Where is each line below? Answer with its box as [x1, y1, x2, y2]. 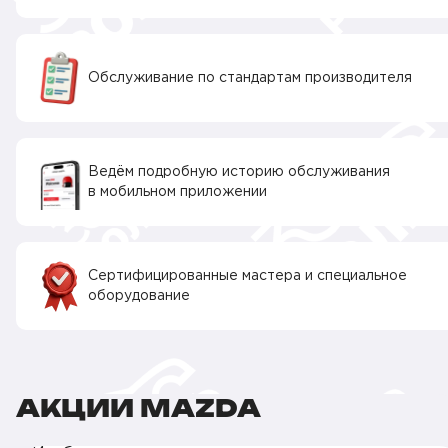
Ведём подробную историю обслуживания [88, 166, 390, 178]
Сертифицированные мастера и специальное [88, 270, 407, 282]
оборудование [88, 290, 190, 302]
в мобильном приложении [88, 186, 267, 198]
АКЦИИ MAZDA [16, 393, 261, 423]
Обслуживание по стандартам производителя [88, 72, 412, 84]
